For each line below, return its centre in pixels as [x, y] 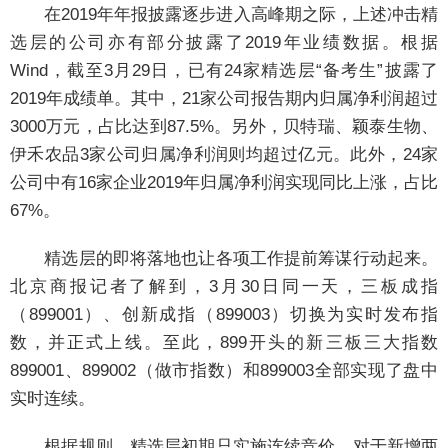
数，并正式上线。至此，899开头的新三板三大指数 [224, 343]
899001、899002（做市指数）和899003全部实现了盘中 [224, 371]
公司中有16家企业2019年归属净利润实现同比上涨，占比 [224, 183]
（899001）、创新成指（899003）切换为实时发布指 [224, 315]
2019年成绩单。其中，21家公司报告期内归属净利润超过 [224, 99]
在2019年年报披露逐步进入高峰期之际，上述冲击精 [224, 15]
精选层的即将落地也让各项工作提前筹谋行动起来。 [224, 259]
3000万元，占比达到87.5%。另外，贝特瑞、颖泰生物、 [224, 127]
